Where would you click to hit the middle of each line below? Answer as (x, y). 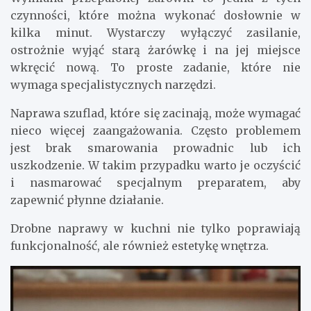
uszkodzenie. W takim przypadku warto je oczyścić (155, 166)
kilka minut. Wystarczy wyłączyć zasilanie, (155, 33)
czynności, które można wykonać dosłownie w (155, 16)
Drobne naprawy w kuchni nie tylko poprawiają (155, 229)
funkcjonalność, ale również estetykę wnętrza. (140, 246)
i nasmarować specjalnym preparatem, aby (155, 183)
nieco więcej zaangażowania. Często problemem (155, 131)
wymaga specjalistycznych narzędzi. (113, 85)
